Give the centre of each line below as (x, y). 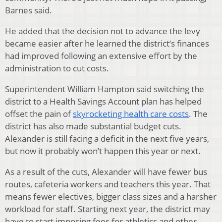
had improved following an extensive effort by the (101, 56)
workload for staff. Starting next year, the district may (108, 209)
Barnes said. (28, 10)
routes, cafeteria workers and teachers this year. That (108, 184)
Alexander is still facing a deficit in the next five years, (107, 139)
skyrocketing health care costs (131, 114)
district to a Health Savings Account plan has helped (103, 102)
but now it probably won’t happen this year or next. (103, 151)
